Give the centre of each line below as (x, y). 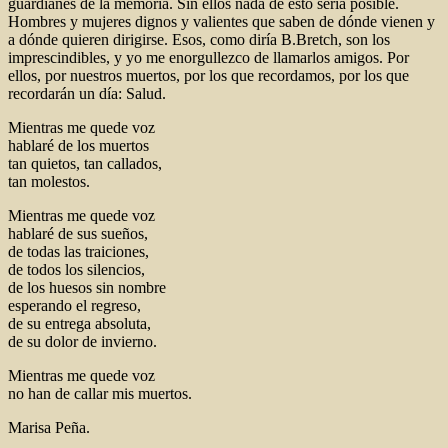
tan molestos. (49, 181)
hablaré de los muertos (78, 145)
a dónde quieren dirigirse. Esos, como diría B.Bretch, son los (199, 39)
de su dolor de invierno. (82, 341)
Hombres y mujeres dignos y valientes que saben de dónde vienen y (221, 21)
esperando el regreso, (74, 305)
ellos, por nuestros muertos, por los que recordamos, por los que (208, 75)
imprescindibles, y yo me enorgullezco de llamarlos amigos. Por (208, 57)
